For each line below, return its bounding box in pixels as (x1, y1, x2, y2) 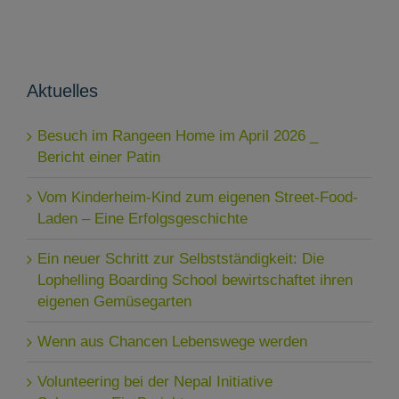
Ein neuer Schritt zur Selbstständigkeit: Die (37, 250, 324, 268)
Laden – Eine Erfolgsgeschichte (37, 210, 248, 228)
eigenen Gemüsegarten (37, 293, 191, 311)
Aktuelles (27, 80, 98, 101)
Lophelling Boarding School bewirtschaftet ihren (37, 272, 353, 289)
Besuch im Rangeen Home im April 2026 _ (37, 127, 318, 145)
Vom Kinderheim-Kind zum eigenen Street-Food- (37, 189, 358, 207)
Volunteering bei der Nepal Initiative (37, 373, 273, 391)
